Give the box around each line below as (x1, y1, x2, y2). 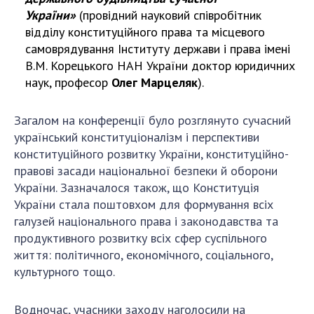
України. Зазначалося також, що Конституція (14, 179, 259, 196)
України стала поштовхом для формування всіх (14, 196, 273, 213)
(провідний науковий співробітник (79, 7, 261, 24)
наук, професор (25, 74, 111, 91)
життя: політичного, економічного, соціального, (14, 247, 273, 264)
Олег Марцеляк (111, 74, 198, 91)
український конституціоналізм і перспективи (14, 129, 259, 146)
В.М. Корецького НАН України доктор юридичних (25, 57, 295, 74)
